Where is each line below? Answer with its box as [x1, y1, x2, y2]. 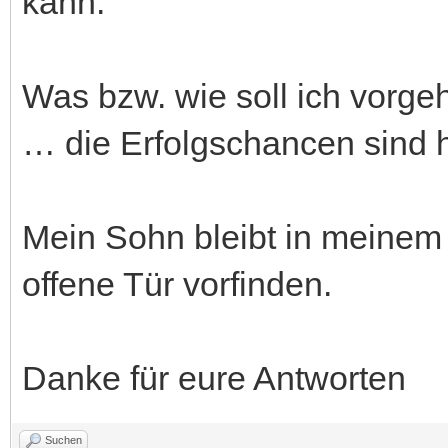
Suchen [45, 433, 82, 446]
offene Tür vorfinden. [22, 264, 332, 303]
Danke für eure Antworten [22, 358, 406, 397]
